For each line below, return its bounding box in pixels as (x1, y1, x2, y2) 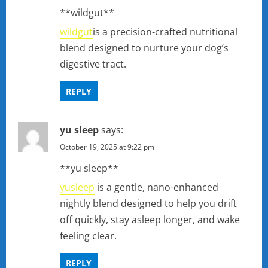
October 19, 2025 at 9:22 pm (60, 142, 154, 153)
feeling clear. (60, 229, 117, 243)
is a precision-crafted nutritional (93, 25, 237, 39)
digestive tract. (60, 57, 126, 71)
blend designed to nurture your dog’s (60, 41, 229, 55)
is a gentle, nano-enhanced (95, 181, 218, 194)
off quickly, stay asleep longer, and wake (60, 213, 240, 227)
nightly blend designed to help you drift (60, 197, 237, 211)
